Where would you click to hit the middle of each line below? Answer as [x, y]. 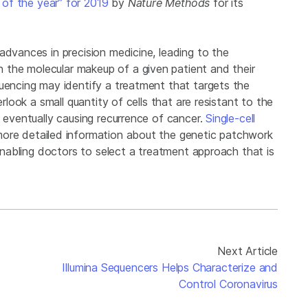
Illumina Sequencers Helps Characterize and [170, 268]
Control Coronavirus [228, 284]
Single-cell [231, 119]
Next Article [247, 251]
